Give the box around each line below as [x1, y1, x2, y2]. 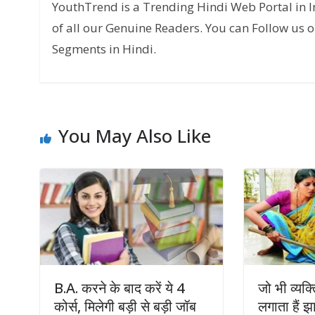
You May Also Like [58, 123, 211, 149]
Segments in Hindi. [51, 40, 156, 57]
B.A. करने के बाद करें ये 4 [54, 278, 184, 297]
